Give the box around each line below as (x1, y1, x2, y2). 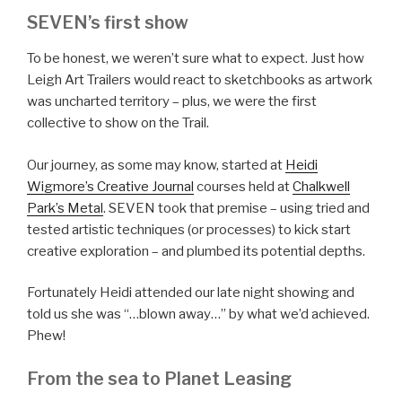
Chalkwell (293, 178, 350, 195)
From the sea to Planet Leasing (27, 367, 292, 389)
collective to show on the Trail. (27, 115, 209, 132)
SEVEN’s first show (27, 11, 188, 33)
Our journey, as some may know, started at (27, 156, 285, 173)
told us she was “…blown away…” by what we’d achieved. (27, 306, 370, 323)
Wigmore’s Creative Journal (27, 178, 194, 195)
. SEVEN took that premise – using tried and (103, 199, 370, 216)
